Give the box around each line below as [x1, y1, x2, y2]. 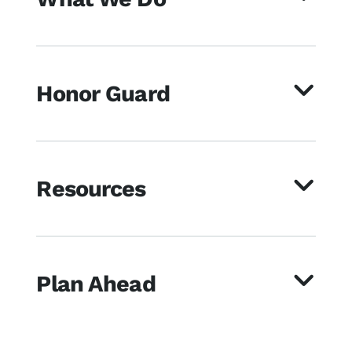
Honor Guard [36, 79, 170, 107]
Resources [36, 174, 146, 202]
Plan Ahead [36, 269, 156, 297]
